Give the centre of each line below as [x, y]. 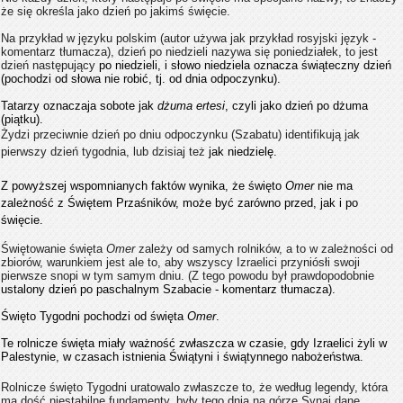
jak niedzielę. [243, 152]
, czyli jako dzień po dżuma [296, 106]
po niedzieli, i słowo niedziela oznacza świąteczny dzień [245, 65]
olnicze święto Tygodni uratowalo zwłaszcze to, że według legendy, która [198, 387]
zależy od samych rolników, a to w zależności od [264, 249]
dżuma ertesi [191, 106]
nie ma [333, 186]
